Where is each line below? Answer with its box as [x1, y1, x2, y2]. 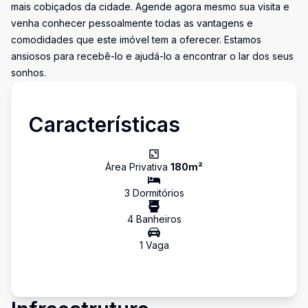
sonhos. [11, 67, 46, 78]
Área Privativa [105, 161, 170, 173]
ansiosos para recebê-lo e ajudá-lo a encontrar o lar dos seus [11, 50, 294, 62]
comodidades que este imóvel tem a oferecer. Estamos [11, 34, 261, 45]
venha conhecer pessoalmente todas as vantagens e [11, 17, 253, 29]
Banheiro [133, 213, 177, 225]
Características [28, 112, 180, 137]
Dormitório [129, 187, 179, 199]
